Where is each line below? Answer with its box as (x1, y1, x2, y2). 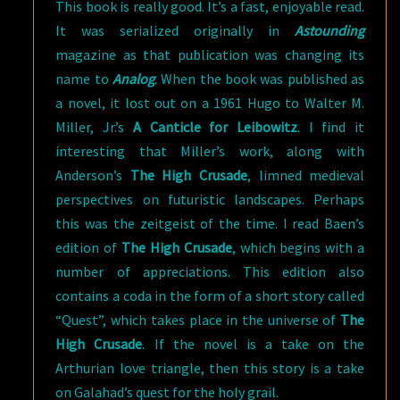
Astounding (295, 21, 364, 39)
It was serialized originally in (55, 21, 295, 39)
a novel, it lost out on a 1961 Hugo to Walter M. (55, 94, 364, 112)
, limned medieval (246, 166, 365, 184)
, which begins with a (231, 238, 365, 256)
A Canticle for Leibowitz (132, 118, 297, 136)
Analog (112, 70, 155, 87)
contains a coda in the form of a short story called (55, 287, 364, 304)
